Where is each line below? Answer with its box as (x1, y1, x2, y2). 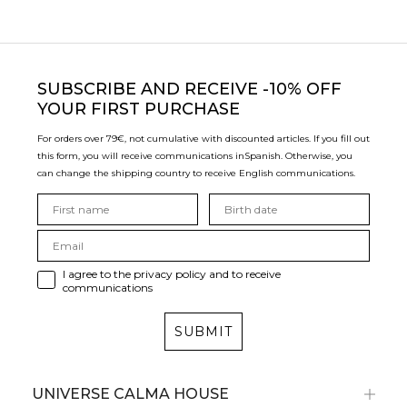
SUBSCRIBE (37, 79, 141, 100)
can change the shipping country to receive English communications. (37, 167, 355, 180)
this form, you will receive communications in (37, 150, 244, 163)
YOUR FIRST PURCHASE (37, 99, 240, 120)
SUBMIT (174, 323, 233, 341)
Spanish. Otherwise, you (244, 150, 352, 163)
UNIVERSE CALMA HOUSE (32, 385, 229, 403)
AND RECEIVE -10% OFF (141, 79, 342, 100)
